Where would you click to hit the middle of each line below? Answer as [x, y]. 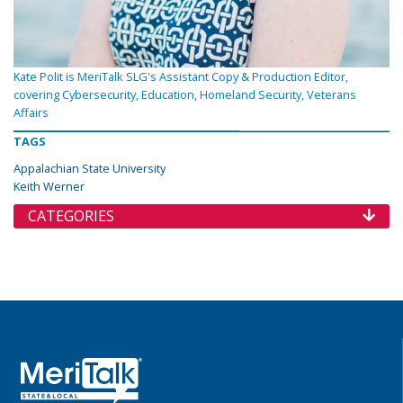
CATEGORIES [71, 216]
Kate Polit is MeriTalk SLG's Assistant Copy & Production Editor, [181, 77]
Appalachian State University [90, 169]
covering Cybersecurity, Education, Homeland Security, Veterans [185, 95]
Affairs [31, 113]
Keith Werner [49, 187]
